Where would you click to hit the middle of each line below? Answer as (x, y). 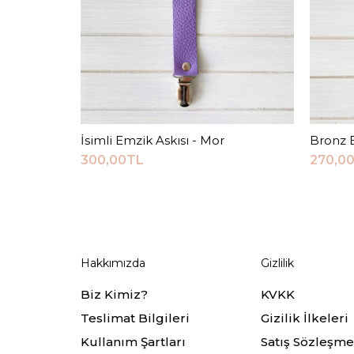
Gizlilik (277, 263)
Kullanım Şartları (133, 341)
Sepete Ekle (187, 139)
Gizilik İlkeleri (304, 318)
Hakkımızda (113, 263)
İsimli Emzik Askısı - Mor (153, 140)
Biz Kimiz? (114, 294)
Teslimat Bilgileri (135, 318)
